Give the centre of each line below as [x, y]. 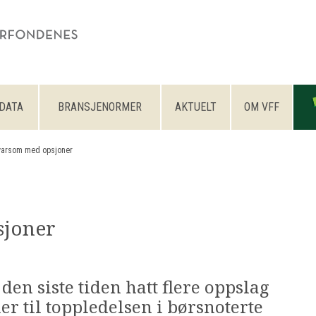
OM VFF [262, 107]
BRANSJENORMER [100, 107]
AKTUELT [196, 107]
